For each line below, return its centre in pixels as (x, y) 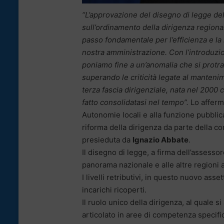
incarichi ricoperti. (114, 189)
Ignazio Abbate (160, 139)
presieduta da (107, 139)
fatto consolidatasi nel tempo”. (135, 102)
